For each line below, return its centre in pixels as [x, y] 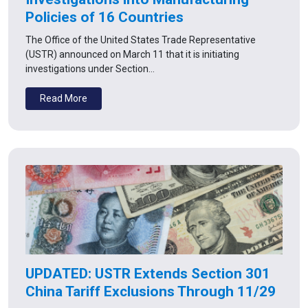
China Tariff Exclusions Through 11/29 [151, 292]
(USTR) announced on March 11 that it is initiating [132, 55]
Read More [64, 99]
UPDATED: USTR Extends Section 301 [148, 274]
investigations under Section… [90, 69]
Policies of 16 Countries [104, 18]
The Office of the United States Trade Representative [141, 40]
